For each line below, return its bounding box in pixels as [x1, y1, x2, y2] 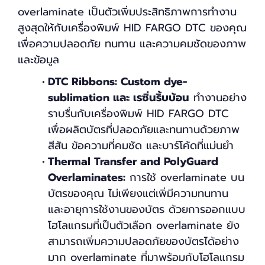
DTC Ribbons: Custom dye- [47, 73, 187, 90]
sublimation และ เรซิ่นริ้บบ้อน [48, 89, 189, 106]
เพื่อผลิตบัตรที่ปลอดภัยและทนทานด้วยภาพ [48, 121, 240, 138]
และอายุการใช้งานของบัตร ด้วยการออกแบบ [48, 201, 245, 218]
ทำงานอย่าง [189, 89, 247, 106]
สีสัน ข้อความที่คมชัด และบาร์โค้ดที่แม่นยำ [48, 137, 234, 154]
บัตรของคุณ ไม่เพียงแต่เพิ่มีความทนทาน [48, 185, 228, 202]
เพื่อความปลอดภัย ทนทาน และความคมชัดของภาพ [18, 35, 246, 52]
